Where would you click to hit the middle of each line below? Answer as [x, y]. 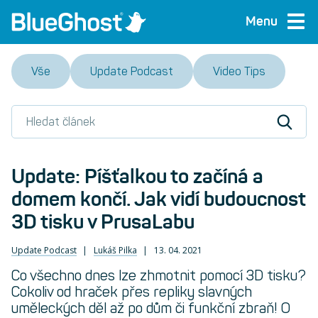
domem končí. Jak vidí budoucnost [159, 199]
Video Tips [239, 71]
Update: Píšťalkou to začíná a [137, 177]
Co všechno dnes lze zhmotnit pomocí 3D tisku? [159, 276]
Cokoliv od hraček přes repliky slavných [132, 292]
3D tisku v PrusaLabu [103, 222]
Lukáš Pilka [115, 251]
